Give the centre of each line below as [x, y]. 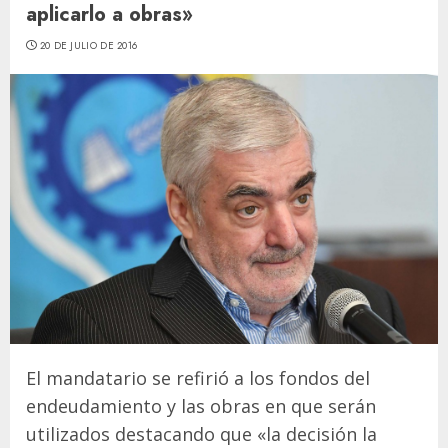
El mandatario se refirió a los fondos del [198, 378]
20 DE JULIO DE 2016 [88, 45]
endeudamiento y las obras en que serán [201, 406]
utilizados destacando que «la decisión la [201, 434]
